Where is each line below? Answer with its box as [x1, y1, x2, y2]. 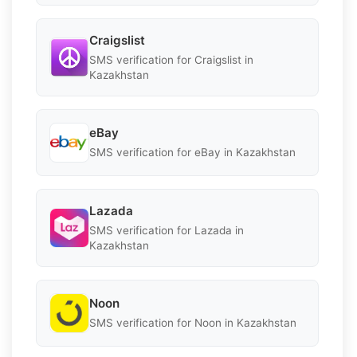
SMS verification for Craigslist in [89, 53, 253, 66]
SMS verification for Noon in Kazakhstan [89, 316, 296, 330]
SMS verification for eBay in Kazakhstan [89, 146, 296, 159]
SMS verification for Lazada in [89, 223, 244, 237]
